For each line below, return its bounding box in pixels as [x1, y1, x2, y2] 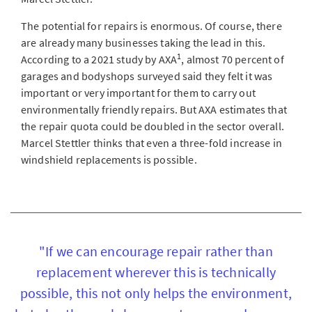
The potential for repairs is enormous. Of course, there [21, 19, 282, 33]
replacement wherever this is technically [36, 263, 276, 281]
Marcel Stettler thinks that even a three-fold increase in [21, 136, 283, 150]
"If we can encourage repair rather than [39, 242, 273, 260]
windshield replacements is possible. [21, 153, 197, 166]
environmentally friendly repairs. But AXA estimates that [21, 102, 287, 116]
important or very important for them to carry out [21, 86, 256, 100]
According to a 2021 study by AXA [21, 52, 178, 66]
